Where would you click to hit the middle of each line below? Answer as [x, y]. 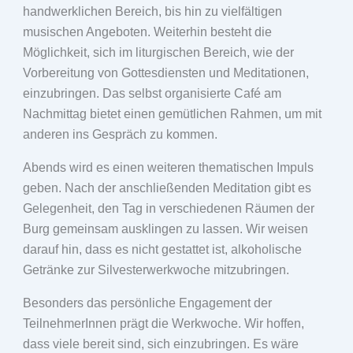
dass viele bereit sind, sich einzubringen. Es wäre [160, 344]
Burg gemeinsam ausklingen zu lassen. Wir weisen [165, 229]
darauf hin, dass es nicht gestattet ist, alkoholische [162, 249]
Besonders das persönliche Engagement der [147, 303]
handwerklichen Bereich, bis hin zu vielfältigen [152, 11]
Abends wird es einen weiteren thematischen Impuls [168, 167]
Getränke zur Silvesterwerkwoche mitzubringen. [156, 269]
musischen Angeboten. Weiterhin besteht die [147, 32]
